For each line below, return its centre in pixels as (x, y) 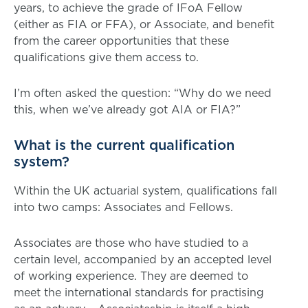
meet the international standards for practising (139, 293)
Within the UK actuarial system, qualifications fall (145, 191)
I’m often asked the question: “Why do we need (143, 93)
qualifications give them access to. (106, 57)
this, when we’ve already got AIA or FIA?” (127, 110)
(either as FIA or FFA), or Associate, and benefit (144, 24)
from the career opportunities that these (121, 41)
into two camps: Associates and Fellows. (123, 207)
